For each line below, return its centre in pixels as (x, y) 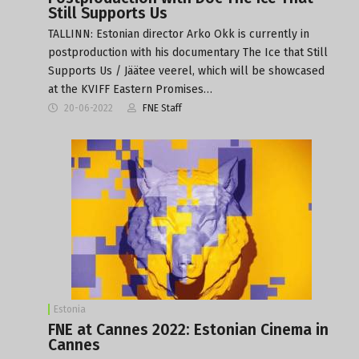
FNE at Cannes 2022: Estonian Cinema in (188, 329)
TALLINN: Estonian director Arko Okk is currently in (179, 34)
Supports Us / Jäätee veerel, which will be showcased (186, 71)
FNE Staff (162, 108)
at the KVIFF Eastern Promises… (130, 89)
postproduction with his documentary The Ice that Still (188, 52)
